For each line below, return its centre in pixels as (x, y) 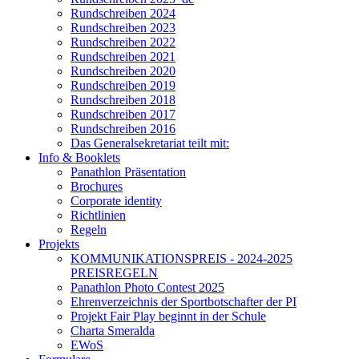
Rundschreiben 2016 (123, 128)
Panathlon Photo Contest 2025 (147, 287)
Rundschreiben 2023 (123, 27)
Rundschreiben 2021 (123, 56)
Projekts (59, 244)
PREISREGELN (114, 272)
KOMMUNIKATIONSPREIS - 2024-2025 (182, 258)
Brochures (97, 186)
